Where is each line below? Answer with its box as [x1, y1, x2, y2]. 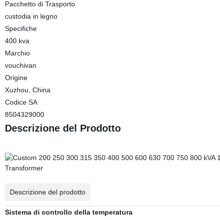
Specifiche [4, 25, 37, 32]
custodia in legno [4, 12, 57, 20]
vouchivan [4, 61, 36, 69]
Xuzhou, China [4, 86, 51, 94]
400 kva [4, 37, 29, 45]
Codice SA [4, 98, 37, 106]
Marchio [4, 49, 30, 57]
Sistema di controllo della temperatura [4, 208, 133, 216]
